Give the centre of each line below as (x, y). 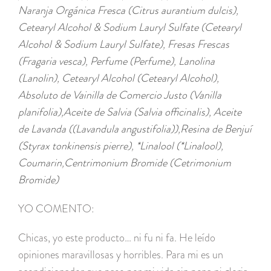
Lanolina (197, 61)
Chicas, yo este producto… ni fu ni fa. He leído (117, 238)
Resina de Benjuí (216, 129)
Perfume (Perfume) (132, 61)
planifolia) (40, 112)
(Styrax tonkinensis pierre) (75, 146)
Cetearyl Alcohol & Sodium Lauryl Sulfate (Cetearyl (130, 28)
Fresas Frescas (198, 44)
